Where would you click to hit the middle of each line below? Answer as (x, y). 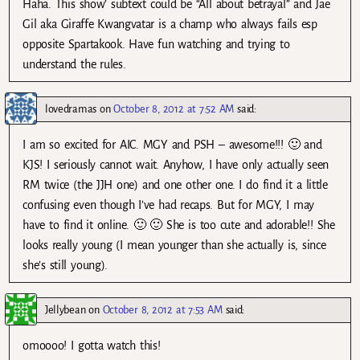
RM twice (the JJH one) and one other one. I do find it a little (175, 185)
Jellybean (65, 310)
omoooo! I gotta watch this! (92, 346)
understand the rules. (74, 64)
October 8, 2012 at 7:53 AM (162, 310)
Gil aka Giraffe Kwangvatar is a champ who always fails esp (170, 24)
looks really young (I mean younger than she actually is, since (174, 245)
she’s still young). (65, 266)
